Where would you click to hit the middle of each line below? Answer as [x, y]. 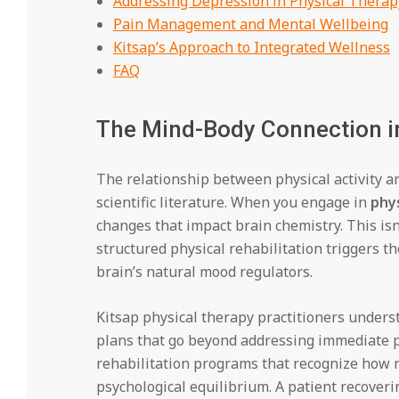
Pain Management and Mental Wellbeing [250, 24]
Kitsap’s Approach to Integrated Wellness [251, 47]
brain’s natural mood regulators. [204, 271]
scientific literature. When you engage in [233, 202]
